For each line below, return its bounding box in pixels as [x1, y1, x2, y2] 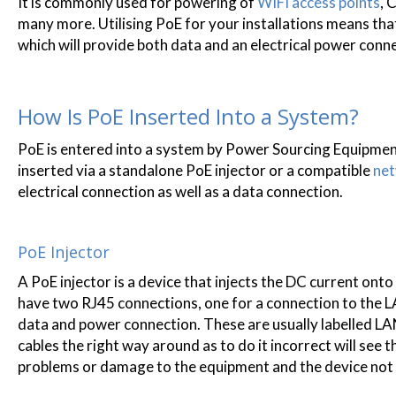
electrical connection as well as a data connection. [18, 182, 343, 201]
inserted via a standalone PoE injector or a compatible [18, 161, 373, 179]
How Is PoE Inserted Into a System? [18, 102, 359, 131]
